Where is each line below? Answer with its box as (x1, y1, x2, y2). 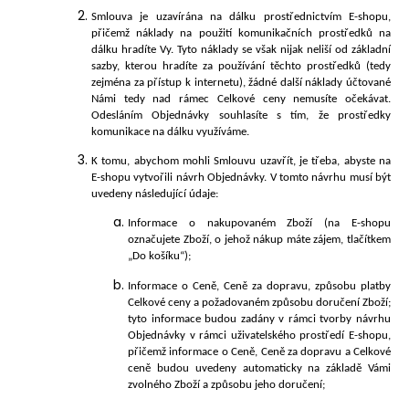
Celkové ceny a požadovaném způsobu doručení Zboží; (128, 296, 391, 309)
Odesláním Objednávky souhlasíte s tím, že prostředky (91, 109, 391, 121)
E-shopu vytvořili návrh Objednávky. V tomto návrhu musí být (91, 172, 391, 184)
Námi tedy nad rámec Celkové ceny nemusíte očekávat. (91, 92, 391, 105)
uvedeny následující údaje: (91, 188, 218, 201)
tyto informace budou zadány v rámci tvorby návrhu (128, 312, 391, 325)
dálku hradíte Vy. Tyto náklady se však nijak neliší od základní (91, 43, 391, 56)
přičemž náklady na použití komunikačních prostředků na (91, 26, 391, 39)
